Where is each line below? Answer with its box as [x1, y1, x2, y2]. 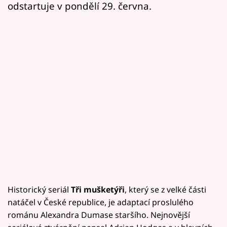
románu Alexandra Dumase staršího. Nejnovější [8, 209, 190, 220]
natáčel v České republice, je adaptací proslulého [8, 196, 194, 208]
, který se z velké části [125, 183, 206, 195]
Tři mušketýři [71, 183, 125, 195]
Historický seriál [8, 183, 71, 195]
